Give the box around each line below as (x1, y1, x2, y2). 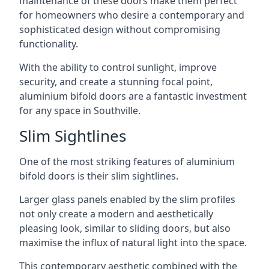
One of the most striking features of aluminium (19, 155, 235, 168)
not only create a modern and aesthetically (19, 207, 213, 220)
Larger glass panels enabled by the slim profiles (19, 193, 235, 206)
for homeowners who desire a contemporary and (19, 8, 244, 22)
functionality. (19, 37, 78, 50)
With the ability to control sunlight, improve (19, 61, 217, 74)
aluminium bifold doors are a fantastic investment (19, 89, 247, 103)
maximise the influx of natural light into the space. (19, 236, 247, 249)
